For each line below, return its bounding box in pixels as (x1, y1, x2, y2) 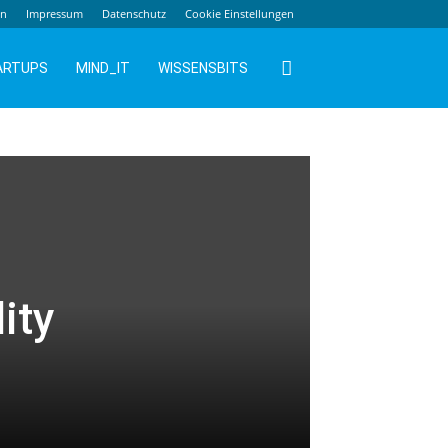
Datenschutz (102, 6, 166, 21)
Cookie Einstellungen (185, 6, 294, 21)
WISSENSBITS (158, 60, 248, 76)
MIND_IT (76, 60, 130, 76)
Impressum (26, 6, 83, 21)
